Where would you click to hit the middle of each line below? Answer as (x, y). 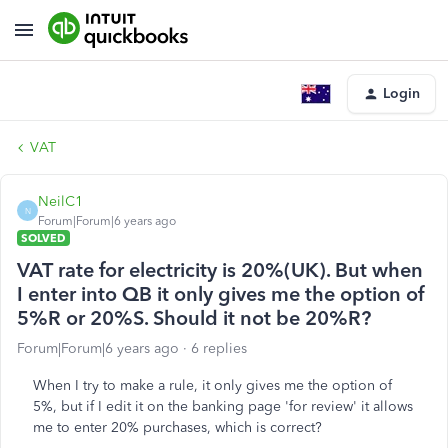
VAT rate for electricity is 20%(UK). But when (220, 270)
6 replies (219, 348)
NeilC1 (60, 201)
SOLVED (43, 238)
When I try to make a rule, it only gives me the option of (212, 385)
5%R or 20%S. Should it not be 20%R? (194, 318)
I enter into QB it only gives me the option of (220, 294)
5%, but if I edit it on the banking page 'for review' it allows (223, 406)
